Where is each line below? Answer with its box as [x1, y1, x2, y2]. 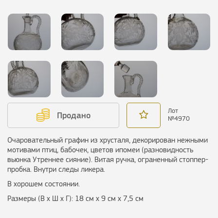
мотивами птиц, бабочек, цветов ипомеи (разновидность [7, 145, 193, 154]
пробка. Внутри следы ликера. [7, 165, 105, 174]
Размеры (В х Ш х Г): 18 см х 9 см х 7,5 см [7, 194, 144, 203]
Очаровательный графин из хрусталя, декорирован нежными [7, 136, 208, 145]
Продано [54, 110, 91, 121]
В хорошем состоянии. [7, 180, 80, 188]
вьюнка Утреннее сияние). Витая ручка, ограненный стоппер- [7, 155, 208, 164]
